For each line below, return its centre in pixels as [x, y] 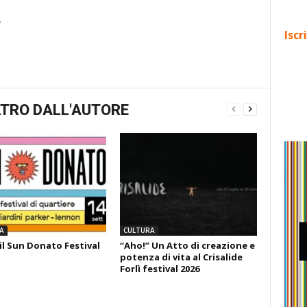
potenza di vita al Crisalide [181, 257]
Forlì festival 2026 [159, 269]
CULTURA [139, 230]
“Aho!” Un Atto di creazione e [187, 245]
